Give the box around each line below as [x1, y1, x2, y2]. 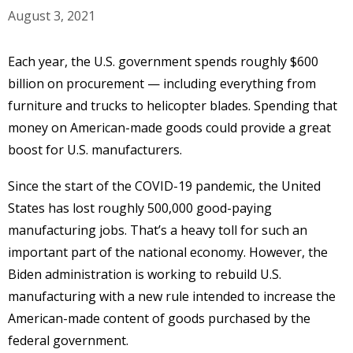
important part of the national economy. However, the [8, 243, 328, 261]
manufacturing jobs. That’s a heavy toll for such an [8, 221, 307, 239]
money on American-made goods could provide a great [8, 119, 331, 136]
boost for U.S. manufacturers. [8, 141, 182, 158]
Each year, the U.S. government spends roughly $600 [8, 53, 318, 70]
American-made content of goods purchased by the [8, 309, 310, 327]
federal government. [8, 331, 128, 349]
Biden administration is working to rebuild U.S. [8, 265, 281, 283]
